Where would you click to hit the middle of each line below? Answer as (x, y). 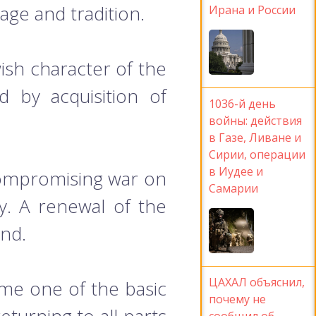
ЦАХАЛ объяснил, (257, 282)
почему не (237, 299)
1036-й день (242, 103)
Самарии (233, 188)
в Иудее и (236, 171)
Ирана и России (252, 10)
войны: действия (255, 120)
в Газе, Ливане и (255, 137)
